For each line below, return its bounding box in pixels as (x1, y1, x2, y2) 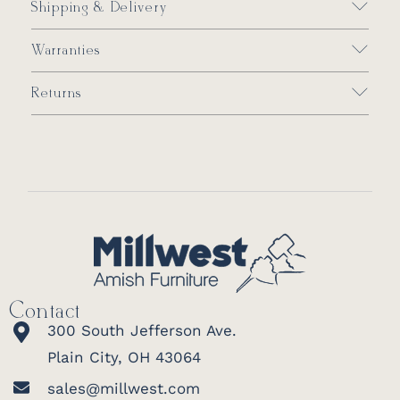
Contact (9, 299, 80, 325)
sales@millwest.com (47, 379, 200, 397)
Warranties (31, 42, 101, 59)
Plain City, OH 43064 (47, 348, 201, 366)
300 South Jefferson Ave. (47, 321, 237, 339)
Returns (31, 85, 82, 102)
